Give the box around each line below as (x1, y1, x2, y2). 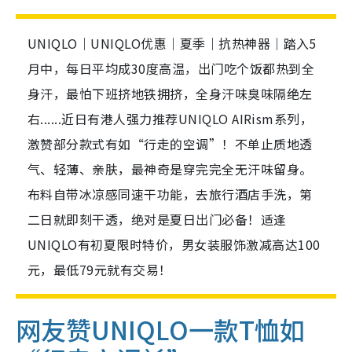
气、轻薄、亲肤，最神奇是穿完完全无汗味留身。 (27, 159, 313, 179)
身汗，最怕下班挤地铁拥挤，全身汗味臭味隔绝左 (27, 84, 313, 104)
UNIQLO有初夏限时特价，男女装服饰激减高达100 (27, 235, 321, 255)
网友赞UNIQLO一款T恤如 (16, 311, 305, 348)
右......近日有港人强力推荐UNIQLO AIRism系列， (27, 109, 313, 129)
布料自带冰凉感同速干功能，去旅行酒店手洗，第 (27, 185, 313, 204)
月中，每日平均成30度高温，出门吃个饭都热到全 (27, 59, 315, 79)
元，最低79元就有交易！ (27, 260, 172, 280)
